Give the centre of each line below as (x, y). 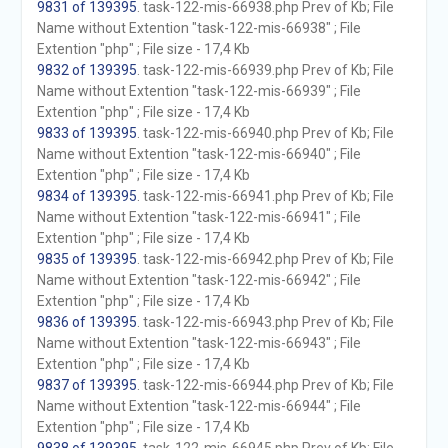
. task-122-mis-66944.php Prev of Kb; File (265, 385)
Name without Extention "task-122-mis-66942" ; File (198, 280)
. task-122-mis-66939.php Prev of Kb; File (265, 70)
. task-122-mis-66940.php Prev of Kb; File (265, 133)
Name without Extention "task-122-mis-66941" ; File (198, 217)
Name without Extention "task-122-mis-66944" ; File (198, 406)
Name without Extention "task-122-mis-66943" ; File (198, 343)
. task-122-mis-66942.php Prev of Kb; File (265, 259)
